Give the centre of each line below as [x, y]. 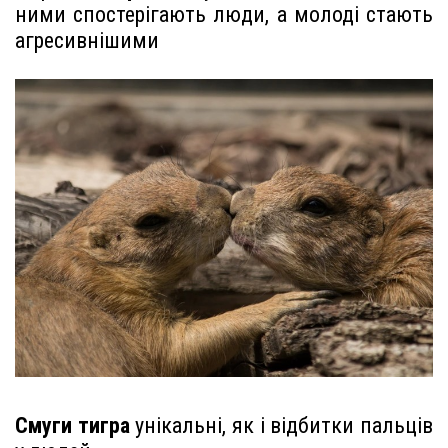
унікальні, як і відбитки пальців [281, 426]
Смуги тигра [72, 426]
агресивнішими [87, 41]
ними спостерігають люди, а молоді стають [224, 15]
